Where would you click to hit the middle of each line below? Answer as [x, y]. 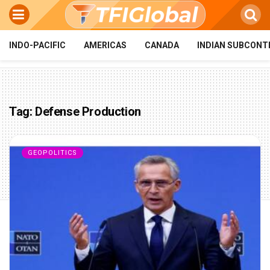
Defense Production [88, 111]
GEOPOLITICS [52, 153]
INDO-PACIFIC [37, 45]
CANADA [162, 45]
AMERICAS [105, 45]
